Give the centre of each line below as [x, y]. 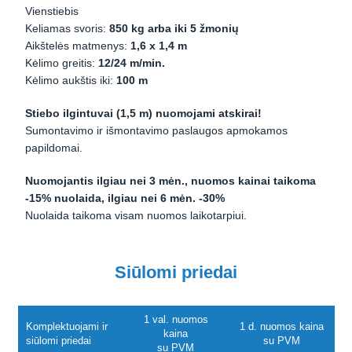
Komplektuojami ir [66, 327]
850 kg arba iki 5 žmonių [174, 29]
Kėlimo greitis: [62, 63]
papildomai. [54, 148]
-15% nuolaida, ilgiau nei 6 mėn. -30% [125, 198]
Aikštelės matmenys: [78, 46]
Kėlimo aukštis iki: [71, 81]
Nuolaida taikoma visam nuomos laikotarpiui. [136, 216]
